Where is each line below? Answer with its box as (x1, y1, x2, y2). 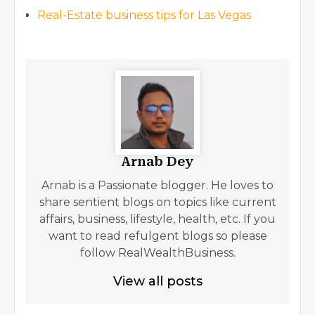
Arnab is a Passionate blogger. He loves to (41, 179, 274, 193)
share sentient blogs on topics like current (39, 195, 276, 210)
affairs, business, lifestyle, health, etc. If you (39, 212, 276, 226)
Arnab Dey (121, 154, 194, 169)
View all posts (112, 274, 202, 290)
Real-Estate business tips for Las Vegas (37, 8, 251, 22)
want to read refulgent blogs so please (48, 229, 267, 243)
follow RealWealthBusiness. (79, 246, 236, 260)
